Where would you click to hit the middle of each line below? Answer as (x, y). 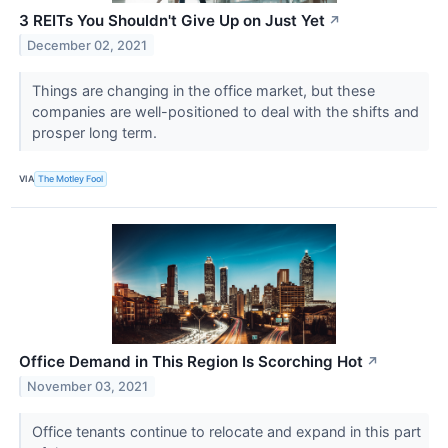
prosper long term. (96, 132)
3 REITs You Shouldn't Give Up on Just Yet (172, 20)
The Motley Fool (71, 179)
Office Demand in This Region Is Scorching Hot (191, 361)
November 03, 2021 (88, 386)
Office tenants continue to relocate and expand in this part (226, 431)
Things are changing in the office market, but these (203, 90)
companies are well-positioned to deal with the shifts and (225, 111)
